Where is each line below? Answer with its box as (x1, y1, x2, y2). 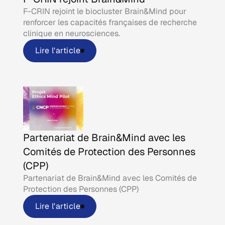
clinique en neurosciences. (23, 28, 121, 39)
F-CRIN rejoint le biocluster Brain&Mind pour (23, 6, 187, 17)
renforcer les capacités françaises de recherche (23, 17, 197, 28)
